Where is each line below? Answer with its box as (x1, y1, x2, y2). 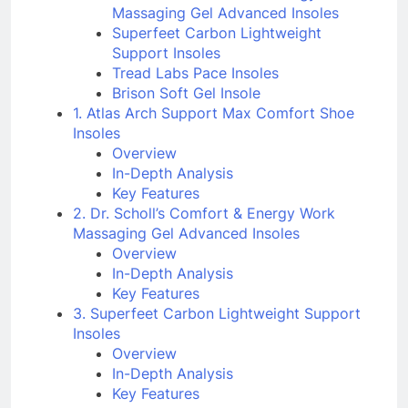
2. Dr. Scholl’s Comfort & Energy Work (73, 204, 335, 223)
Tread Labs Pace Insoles (112, 64, 280, 83)
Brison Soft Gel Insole (112, 84, 261, 103)
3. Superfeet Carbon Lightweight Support (73, 304, 361, 323)
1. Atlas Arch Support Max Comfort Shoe (73, 104, 354, 123)
